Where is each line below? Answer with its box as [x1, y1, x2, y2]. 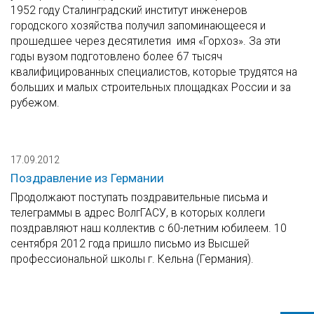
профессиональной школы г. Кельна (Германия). [11, 252, 254, 266]
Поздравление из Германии [11, 171, 164, 186]
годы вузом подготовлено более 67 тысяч [11, 50, 222, 64]
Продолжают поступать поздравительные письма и [11, 191, 268, 205]
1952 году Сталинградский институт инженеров [11, 4, 247, 18]
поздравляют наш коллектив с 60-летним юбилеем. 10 [11, 221, 287, 235]
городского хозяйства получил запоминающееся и [11, 19, 266, 33]
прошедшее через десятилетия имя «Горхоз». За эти [11, 34, 280, 48]
